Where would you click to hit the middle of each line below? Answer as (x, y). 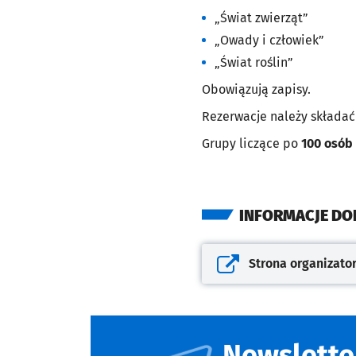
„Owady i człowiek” (269, 41)
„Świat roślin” (254, 63)
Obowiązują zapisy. (256, 90)
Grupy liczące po (252, 144)
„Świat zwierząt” (261, 18)
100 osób (327, 144)
